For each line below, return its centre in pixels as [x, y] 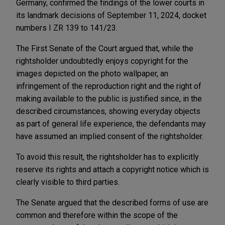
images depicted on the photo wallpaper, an [92, 73]
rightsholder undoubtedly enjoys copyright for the [102, 61]
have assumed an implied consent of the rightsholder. [110, 136]
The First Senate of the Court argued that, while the [105, 48]
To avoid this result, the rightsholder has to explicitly [107, 157]
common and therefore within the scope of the [97, 215]
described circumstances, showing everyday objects [108, 111]
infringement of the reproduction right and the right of [109, 86]
